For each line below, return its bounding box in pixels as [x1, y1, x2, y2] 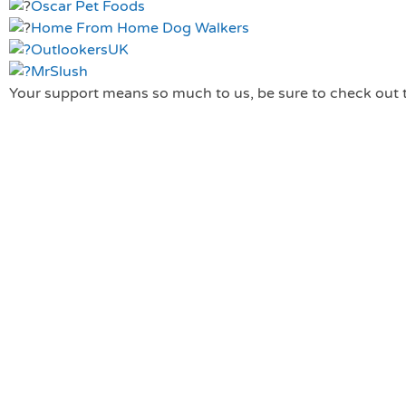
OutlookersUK [31, 41, 129, 60]
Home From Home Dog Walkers [31, 19, 249, 38]
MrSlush [31, 63, 88, 82]
